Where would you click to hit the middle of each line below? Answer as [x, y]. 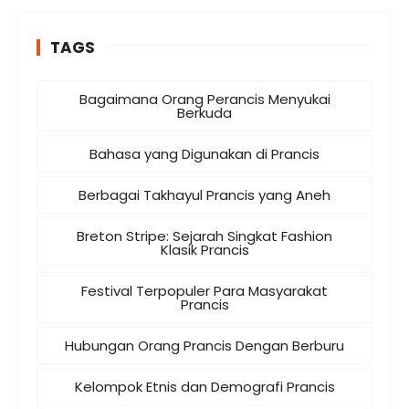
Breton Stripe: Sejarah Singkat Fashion [204, 236]
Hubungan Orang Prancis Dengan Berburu [204, 346]
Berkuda [204, 113]
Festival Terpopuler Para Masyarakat [204, 291]
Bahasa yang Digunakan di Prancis [204, 154]
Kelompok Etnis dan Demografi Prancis [204, 387]
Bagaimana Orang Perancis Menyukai [204, 100]
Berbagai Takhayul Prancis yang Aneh [204, 195]
